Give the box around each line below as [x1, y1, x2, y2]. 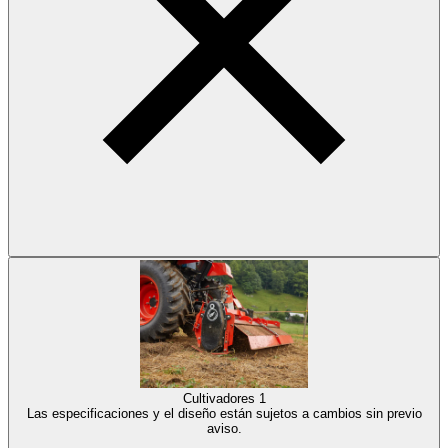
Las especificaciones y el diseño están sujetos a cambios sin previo [26, 406, 422, 422]
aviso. [206, 421, 242, 437]
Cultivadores [182, 391, 259, 407]
